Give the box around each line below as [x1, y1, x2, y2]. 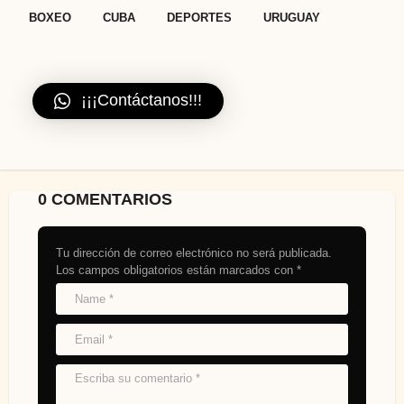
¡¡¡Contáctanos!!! [81, 91, 202, 110]
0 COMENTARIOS [38, 190, 172, 209]
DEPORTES [167, 11, 232, 25]
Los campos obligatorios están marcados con [56, 263, 297, 278]
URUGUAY [263, 11, 320, 25]
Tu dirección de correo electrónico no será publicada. [56, 246, 332, 261]
